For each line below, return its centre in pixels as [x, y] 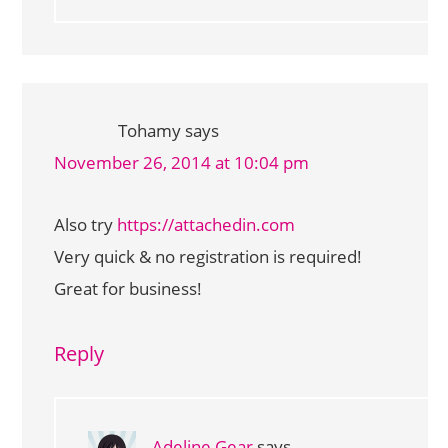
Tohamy [149, 130]
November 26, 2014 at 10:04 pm [181, 162]
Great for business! [128, 288]
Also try [85, 224]
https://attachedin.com [206, 224]
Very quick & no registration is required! [208, 256]
